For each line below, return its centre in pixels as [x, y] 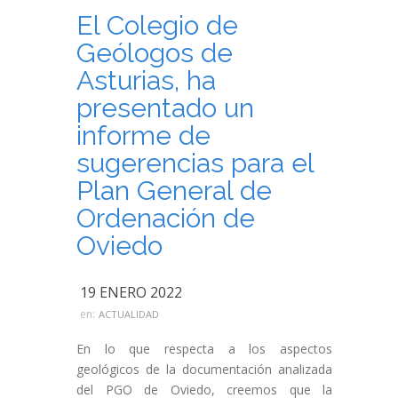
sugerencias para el [195, 163]
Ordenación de [166, 218]
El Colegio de [157, 25]
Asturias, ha [146, 80]
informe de [143, 135]
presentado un [165, 108]
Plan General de [174, 191]
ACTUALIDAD [129, 314]
